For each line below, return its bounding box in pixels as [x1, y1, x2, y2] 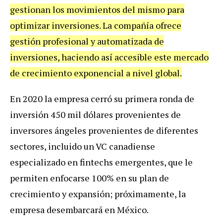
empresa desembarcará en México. [10, 204, 149, 216]
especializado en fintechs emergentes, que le [10, 156, 193, 168]
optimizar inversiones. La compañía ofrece [10, 19, 181, 32]
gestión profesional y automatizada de [10, 35, 164, 48]
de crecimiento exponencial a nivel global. [10, 67, 182, 79]
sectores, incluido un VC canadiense [10, 140, 155, 153]
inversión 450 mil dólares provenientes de [10, 109, 181, 121]
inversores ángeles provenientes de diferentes [10, 124, 198, 137]
